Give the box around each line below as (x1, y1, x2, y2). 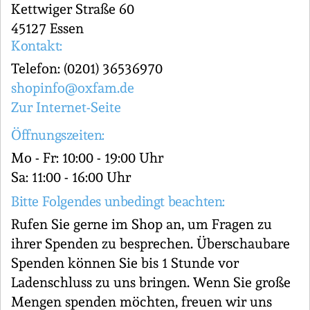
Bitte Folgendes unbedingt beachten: (11, 193, 225, 210)
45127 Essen (11, 20, 84, 37)
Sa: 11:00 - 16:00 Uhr (11, 169, 131, 185)
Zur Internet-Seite (11, 99, 121, 116)
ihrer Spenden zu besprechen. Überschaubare (11, 235, 290, 252)
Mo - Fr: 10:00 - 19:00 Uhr (11, 149, 163, 166)
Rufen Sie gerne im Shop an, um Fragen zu (11, 216, 272, 232)
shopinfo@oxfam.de (11, 80, 134, 96)
